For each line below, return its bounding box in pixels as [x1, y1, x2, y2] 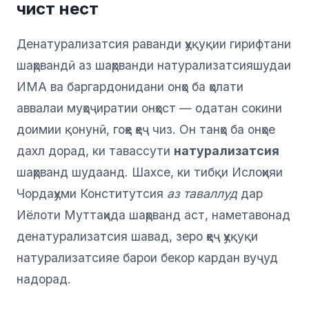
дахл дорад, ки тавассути [17, 143, 174, 159]
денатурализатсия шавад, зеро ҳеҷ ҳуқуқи [17, 229, 258, 244]
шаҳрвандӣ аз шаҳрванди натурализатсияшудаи [17, 58, 291, 73]
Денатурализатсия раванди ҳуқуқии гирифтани [17, 37, 291, 52]
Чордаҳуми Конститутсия [17, 186, 167, 201]
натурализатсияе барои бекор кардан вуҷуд [17, 250, 278, 266]
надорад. [17, 272, 71, 287]
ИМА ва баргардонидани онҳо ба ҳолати [17, 79, 243, 94]
